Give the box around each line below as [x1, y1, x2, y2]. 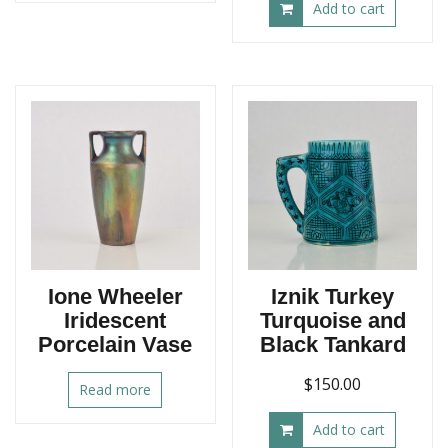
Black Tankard [259, 331, 406, 357]
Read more [79, 379, 152, 399]
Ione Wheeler [47, 283, 183, 309]
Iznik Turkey [271, 283, 395, 309]
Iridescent [64, 307, 167, 333]
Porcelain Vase [38, 331, 193, 357]
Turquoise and [259, 307, 406, 333]
